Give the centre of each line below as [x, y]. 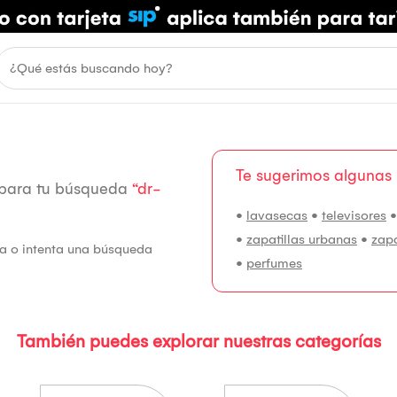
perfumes [274, 264]
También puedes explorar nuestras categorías [198, 342]
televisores [354, 216]
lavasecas [277, 216]
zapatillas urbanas [302, 240]
